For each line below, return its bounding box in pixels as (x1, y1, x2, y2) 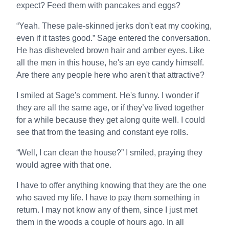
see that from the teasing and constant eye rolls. (16, 128, 188, 136)
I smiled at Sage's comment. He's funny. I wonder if (16, 91, 199, 100)
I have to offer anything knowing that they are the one (16, 181, 207, 190)
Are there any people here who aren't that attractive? (16, 71, 204, 79)
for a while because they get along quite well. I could (16, 116, 205, 124)
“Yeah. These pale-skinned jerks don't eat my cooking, (16, 21, 212, 30)
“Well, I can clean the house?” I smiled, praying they (16, 148, 202, 157)
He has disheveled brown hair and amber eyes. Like (16, 46, 204, 55)
